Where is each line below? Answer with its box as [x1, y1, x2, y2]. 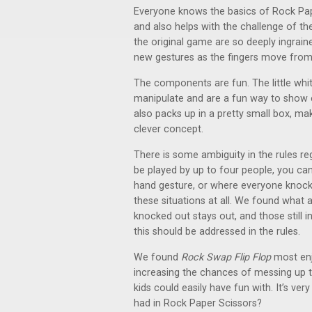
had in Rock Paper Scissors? [134, 297, 262, 309]
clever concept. [134, 123, 203, 135]
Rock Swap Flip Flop [181, 251, 271, 263]
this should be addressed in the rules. [134, 226, 300, 237]
